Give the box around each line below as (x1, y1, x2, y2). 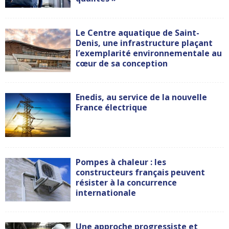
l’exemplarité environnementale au (76, 47, 222, 59)
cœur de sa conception (76, 57, 168, 69)
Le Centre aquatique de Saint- (76, 27, 200, 38)
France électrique (76, 102, 148, 113)
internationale (76, 187, 136, 198)
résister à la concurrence (76, 176, 177, 188)
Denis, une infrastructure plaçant (76, 37, 213, 49)
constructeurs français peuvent (76, 166, 205, 178)
